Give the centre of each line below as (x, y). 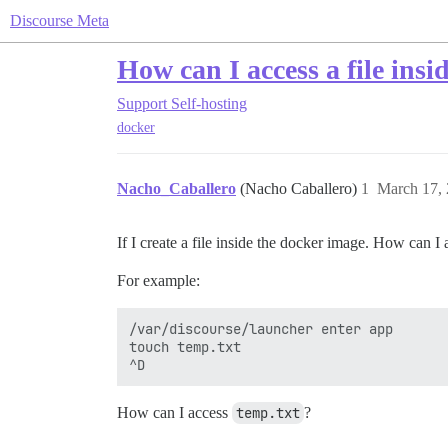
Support (142, 103)
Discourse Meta (59, 20)
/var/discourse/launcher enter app (261, 329)
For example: (158, 281)
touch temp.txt (185, 347)
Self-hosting (209, 103)
